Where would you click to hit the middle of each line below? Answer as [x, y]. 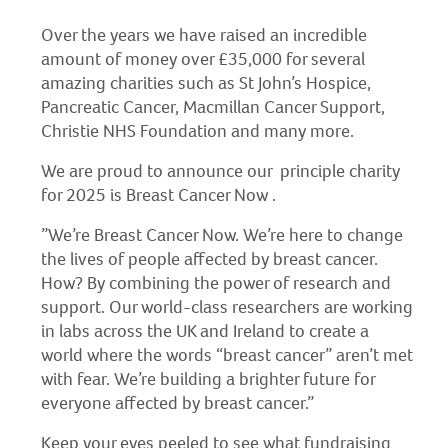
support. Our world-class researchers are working [226, 307]
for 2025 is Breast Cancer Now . [158, 195]
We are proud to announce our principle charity [220, 171]
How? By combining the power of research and [215, 283]
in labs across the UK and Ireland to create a [204, 331]
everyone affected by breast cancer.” [177, 403]
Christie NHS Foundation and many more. [197, 131]
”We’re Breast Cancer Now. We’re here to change [221, 235]
